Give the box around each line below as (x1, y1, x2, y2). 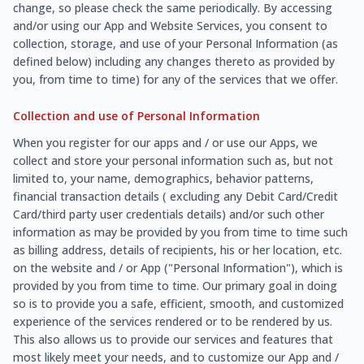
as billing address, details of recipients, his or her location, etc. (13, 241, 342, 258)
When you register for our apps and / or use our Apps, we (13, 134, 318, 150)
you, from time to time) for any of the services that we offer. (13, 71, 338, 87)
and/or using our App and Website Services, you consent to (13, 17, 327, 33)
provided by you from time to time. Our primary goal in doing (13, 277, 337, 293)
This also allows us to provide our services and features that (13, 331, 333, 347)
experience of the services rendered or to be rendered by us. (13, 313, 332, 329)
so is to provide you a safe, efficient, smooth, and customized (13, 295, 344, 311)
